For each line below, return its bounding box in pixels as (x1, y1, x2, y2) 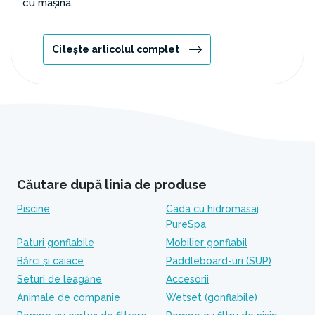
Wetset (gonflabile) (166, 292, 257, 303)
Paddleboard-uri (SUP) (166, 255, 271, 266)
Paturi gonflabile (17, 237, 94, 248)
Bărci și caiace (17, 255, 84, 266)
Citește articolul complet (52, 44, 179, 55)
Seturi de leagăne (17, 274, 102, 285)
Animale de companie (17, 292, 120, 303)
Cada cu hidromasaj (166, 203, 259, 214)
